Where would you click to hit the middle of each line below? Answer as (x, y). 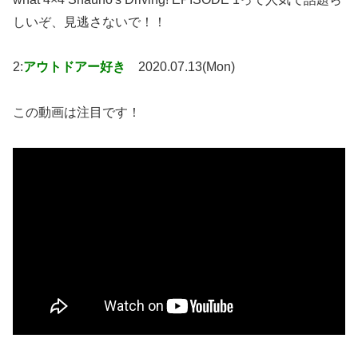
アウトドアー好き (74, 67)
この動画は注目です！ (77, 113)
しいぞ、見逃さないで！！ (89, 22)
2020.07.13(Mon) (187, 67)
